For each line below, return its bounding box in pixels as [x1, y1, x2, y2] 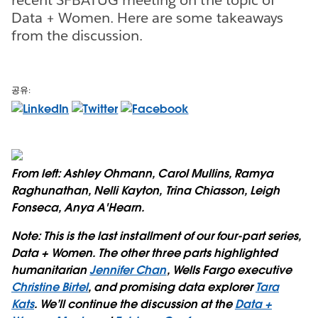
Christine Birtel [11, 279, 89, 295]
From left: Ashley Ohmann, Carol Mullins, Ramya [11, 165, 273, 181]
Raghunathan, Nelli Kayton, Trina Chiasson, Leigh [11, 182, 280, 198]
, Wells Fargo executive [166, 262, 292, 278]
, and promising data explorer [88, 279, 256, 295]
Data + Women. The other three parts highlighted [11, 245, 278, 261]
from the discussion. [11, 26, 143, 45]
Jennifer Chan [89, 262, 167, 278]
